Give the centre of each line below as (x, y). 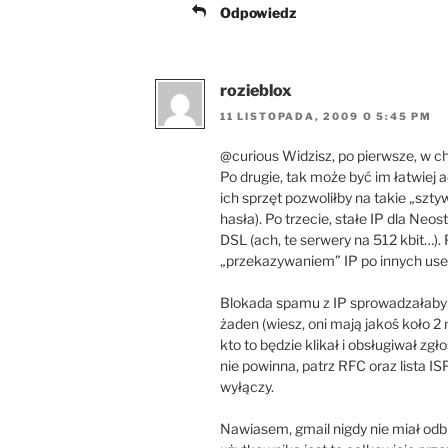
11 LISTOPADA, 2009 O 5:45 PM (326, 116)
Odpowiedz (258, 12)
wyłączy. (247, 387)
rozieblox (256, 90)
